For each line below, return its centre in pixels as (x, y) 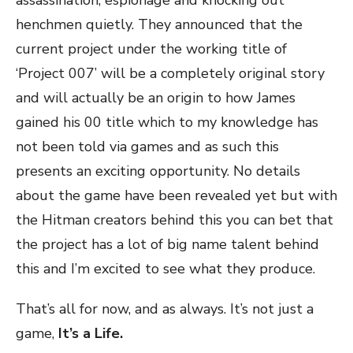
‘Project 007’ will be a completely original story (170, 73)
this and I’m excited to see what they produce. (165, 269)
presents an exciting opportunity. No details (158, 171)
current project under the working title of (151, 49)
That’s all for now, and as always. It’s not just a (165, 309)
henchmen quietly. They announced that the (159, 24)
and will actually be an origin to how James (156, 98)
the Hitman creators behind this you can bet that (175, 220)
